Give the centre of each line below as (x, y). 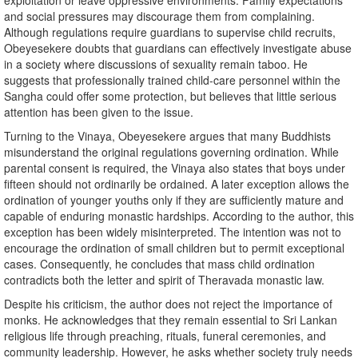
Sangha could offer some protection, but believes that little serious (170, 96)
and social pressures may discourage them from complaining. (159, 16)
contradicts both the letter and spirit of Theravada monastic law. (164, 280)
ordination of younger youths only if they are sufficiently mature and (174, 200)
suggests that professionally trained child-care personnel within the (172, 80)
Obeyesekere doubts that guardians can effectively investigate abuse (178, 48)
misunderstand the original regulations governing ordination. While (171, 152)
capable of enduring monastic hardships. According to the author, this (179, 216)
